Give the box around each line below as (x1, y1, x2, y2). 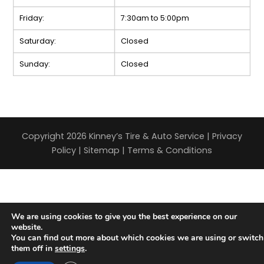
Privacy (212, 130, 242, 143)
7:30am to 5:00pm (121, 13, 190, 24)
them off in (11, 243, 55, 254)
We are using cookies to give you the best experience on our (11, 211, 237, 222)
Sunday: (19, 59, 51, 70)
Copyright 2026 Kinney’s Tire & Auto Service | (22, 130, 212, 143)
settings (55, 243, 85, 254)
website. (11, 222, 42, 233)
